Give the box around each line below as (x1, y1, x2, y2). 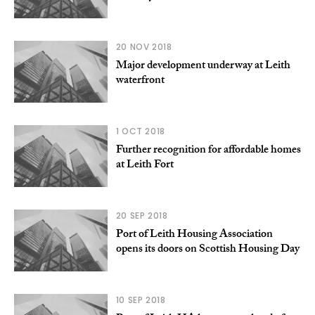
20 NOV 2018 (115, 40, 172, 53)
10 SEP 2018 (115, 294, 166, 307)
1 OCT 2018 (115, 124, 165, 137)
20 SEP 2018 (115, 209, 168, 221)
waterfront (115, 71, 165, 91)
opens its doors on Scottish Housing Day (115, 240, 300, 259)
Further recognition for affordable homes (115, 141, 301, 160)
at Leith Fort (115, 155, 174, 175)
